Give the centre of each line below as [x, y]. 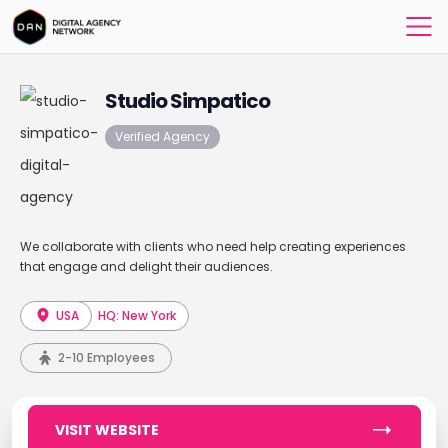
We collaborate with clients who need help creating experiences [212, 246]
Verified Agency [162, 136]
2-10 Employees [106, 357]
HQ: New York [137, 315]
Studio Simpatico [187, 101]
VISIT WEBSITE [106, 430]
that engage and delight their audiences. [146, 266]
